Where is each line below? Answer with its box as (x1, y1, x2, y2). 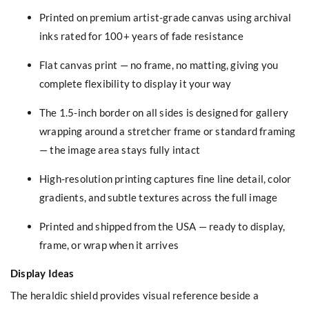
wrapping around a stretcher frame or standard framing (39, 124, 296, 137)
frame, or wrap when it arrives (39, 238, 179, 251)
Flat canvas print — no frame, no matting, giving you (39, 58, 279, 71)
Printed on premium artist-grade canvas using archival (39, 10, 292, 23)
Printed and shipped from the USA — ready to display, (39, 219, 286, 232)
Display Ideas (10, 266, 74, 279)
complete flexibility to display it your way (39, 77, 232, 90)
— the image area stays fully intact (39, 143, 200, 156)
